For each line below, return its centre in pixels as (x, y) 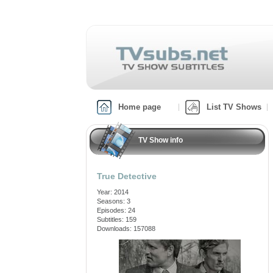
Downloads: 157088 (126, 229)
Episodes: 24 (116, 210)
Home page (140, 107)
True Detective (127, 176)
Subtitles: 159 (117, 219)
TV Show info (161, 140)
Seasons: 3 (114, 201)
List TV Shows (234, 107)
